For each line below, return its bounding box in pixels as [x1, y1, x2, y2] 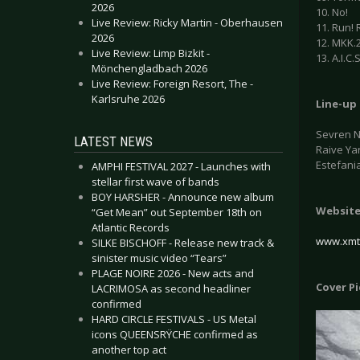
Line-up [316, 96, 357, 112]
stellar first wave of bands [92, 174, 219, 189]
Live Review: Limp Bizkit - [92, 46, 210, 60]
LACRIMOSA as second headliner [92, 281, 251, 296]
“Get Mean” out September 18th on [92, 205, 262, 219]
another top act [92, 342, 166, 357]
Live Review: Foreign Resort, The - [92, 76, 253, 91]
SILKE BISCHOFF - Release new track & [92, 235, 274, 250]
